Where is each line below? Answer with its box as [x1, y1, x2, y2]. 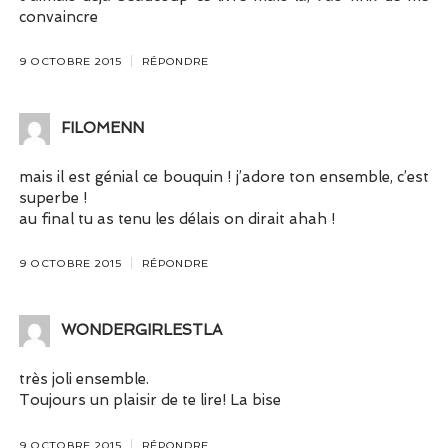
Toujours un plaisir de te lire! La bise [18, 391, 281, 410]
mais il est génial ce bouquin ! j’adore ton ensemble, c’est [18, 168, 430, 187]
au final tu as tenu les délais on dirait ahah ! [18, 210, 335, 229]
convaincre [18, 7, 98, 26]
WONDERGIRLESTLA [60, 321, 222, 340]
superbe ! [18, 189, 87, 208]
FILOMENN [60, 119, 144, 138]
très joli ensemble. [18, 370, 149, 389]
